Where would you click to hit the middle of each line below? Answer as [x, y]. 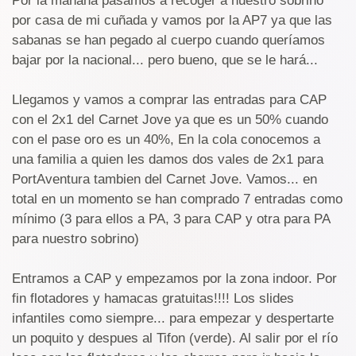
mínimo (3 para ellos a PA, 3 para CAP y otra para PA [171, 219]
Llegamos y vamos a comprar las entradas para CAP [169, 100]
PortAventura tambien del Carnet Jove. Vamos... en [164, 179]
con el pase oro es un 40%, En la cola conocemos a [166, 139]
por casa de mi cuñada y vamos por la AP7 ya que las [172, 20]
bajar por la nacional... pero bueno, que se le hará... [165, 60]
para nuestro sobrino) [75, 239]
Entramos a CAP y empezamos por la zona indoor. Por [174, 279]
